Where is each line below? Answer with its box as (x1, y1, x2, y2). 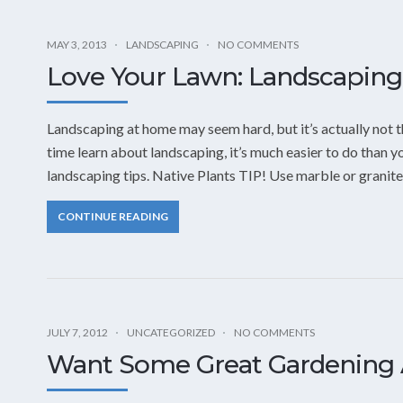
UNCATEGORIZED (127, 325, 215, 339)
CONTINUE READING (58, 209, 168, 223)
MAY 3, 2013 (47, 37, 107, 51)
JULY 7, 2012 (47, 325, 108, 339)
